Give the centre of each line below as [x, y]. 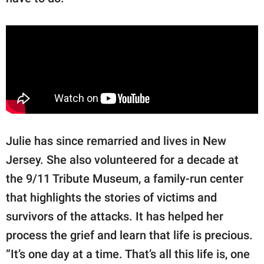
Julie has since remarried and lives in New [116, 141]
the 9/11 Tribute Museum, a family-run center [125, 179]
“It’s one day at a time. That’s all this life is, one [128, 254]
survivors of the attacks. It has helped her [115, 217]
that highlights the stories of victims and [111, 198]
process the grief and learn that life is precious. [129, 235]
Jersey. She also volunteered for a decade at [122, 160]
